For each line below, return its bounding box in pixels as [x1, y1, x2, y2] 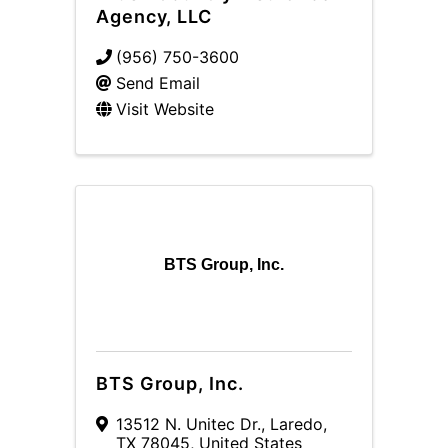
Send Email [116, 73, 200, 93]
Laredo [270, 414, 323, 434]
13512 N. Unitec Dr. [116, 414, 261, 434]
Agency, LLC [96, 6, 212, 27]
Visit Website [116, 99, 214, 119]
